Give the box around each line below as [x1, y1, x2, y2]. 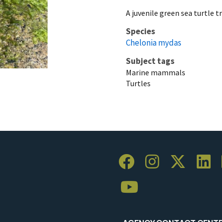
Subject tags [126, 55, 174, 66]
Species [126, 25, 155, 37]
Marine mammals [126, 67, 185, 77]
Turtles [126, 78, 151, 88]
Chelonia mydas [126, 37, 181, 48]
